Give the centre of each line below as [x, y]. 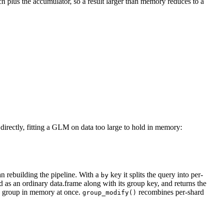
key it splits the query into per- [156, 175]
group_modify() [109, 193]
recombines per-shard [170, 192]
